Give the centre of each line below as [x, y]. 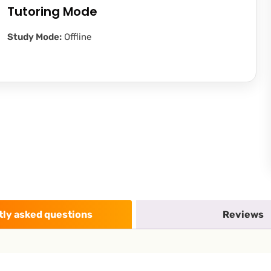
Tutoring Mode [52, 11]
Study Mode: [34, 37]
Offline [76, 37]
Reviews [243, 214]
